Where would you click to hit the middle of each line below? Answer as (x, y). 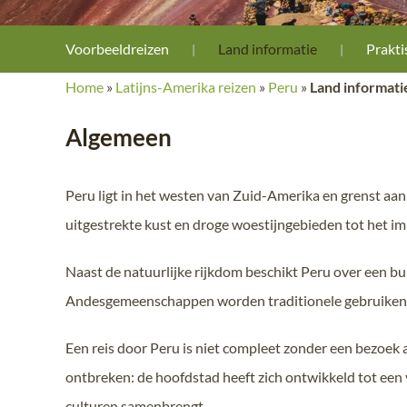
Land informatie (268, 48)
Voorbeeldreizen (117, 48)
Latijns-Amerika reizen (186, 86)
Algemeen (119, 137)
